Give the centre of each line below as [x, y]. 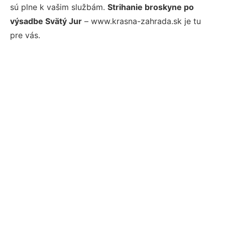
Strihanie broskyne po [151, 7]
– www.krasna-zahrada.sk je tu [141, 21]
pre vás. [25, 35]
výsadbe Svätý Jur [46, 21]
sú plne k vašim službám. [59, 7]
